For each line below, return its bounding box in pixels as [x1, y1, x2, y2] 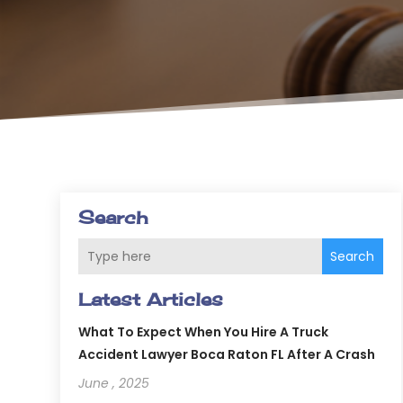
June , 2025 [78, 374, 150, 393]
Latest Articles [78, 288, 224, 311]
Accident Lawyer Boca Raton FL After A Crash [78, 345, 376, 364]
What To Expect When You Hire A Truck [78, 323, 329, 342]
